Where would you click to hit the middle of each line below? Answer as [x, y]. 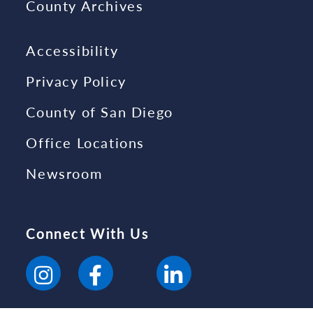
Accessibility [72, 51]
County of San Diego [100, 112]
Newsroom [64, 174]
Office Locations [85, 143]
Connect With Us [88, 234]
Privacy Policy [76, 81]
